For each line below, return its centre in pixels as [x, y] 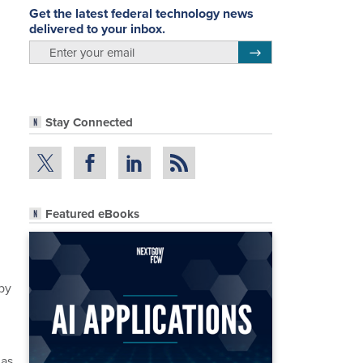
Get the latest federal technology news [141, 13]
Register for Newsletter [303, 50]
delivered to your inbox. [97, 28]
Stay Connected [89, 123]
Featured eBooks [92, 214]
